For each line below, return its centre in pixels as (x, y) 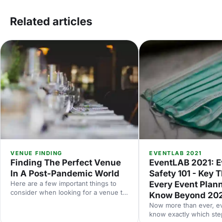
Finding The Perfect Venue (66, 162)
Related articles (51, 21)
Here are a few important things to (63, 183)
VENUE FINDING (36, 153)
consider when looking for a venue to (68, 192)
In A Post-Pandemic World (65, 173)
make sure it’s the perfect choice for (66, 201)
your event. (28, 210)
